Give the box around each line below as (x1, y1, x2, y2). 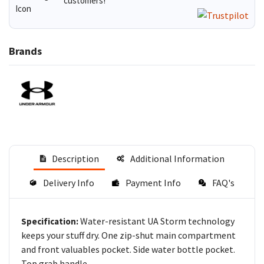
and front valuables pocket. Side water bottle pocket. (21, 243, 235, 255)
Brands (9, 44, 42, 58)
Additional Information (130, 152, 225, 164)
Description (51, 152, 99, 164)
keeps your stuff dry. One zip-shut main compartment (21, 229, 236, 241)
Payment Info (126, 176, 181, 189)
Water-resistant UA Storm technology (80, 214, 235, 227)
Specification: (21, 215, 80, 227)
